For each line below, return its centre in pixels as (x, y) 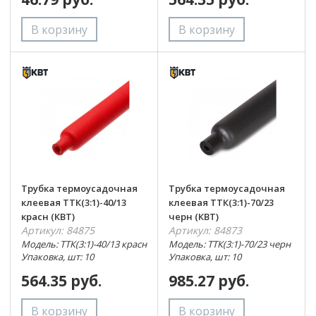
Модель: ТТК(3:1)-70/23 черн (229, 244)
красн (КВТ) (48, 216)
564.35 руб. (61, 280)
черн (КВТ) (193, 216)
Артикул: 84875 (58, 230)
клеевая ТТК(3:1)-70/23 (221, 202)
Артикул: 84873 (205, 230)
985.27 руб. (208, 280)
